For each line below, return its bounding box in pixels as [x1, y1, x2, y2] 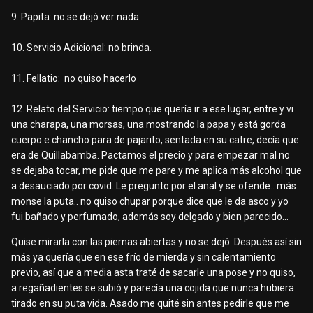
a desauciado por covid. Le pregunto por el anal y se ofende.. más [11, 180, 296, 192]
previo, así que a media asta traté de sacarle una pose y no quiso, [11, 267, 298, 279]
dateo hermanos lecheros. [25, 67, 140, 79]
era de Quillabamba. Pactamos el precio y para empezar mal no [11, 150, 290, 161]
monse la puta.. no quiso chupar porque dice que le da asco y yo [11, 196, 289, 208]
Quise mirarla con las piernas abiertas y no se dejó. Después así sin [11, 236, 302, 248]
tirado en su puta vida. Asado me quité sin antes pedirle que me [11, 298, 289, 310]
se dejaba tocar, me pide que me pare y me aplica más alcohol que [11, 165, 302, 177]
